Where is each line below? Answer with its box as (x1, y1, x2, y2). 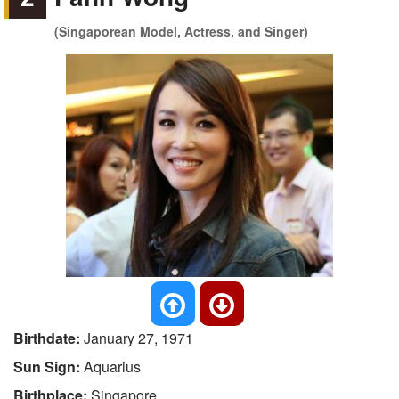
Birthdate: (13, 328, 84, 348)
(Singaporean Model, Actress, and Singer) (54, 22, 309, 40)
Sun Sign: (13, 356, 84, 377)
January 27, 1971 (84, 328, 193, 348)
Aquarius (84, 356, 141, 377)
